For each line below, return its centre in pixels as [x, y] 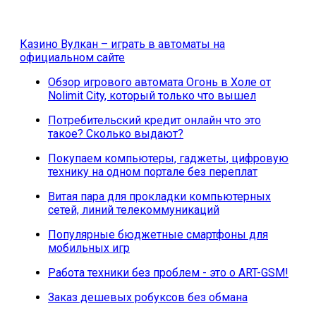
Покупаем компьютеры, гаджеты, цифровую [168, 158]
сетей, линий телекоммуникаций [134, 209]
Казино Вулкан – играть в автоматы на [122, 44]
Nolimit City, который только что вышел [152, 95]
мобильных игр [89, 248]
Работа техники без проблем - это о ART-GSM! [168, 272]
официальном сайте [72, 57]
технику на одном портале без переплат [153, 171]
